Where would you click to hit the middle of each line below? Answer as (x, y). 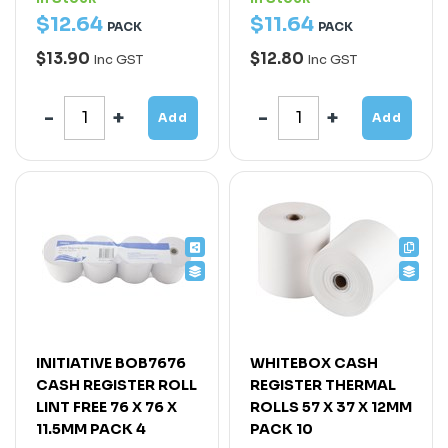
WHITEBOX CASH (314, 362)
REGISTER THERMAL (323, 384)
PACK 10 (281, 428)
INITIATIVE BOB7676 (111, 362)
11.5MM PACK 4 (91, 428)
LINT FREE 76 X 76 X (106, 406)
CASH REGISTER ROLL (116, 384)
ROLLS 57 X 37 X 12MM (331, 406)
